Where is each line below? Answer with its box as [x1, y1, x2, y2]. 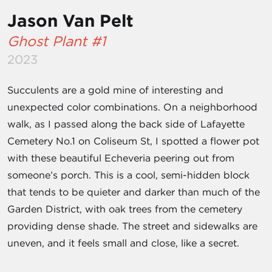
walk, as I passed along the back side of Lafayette [7, 117, 245, 130]
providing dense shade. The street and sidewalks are [7, 219, 257, 232]
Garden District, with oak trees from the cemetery [7, 202, 242, 215]
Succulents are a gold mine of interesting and [7, 83, 223, 96]
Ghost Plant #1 [7, 32, 106, 50]
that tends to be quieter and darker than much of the [7, 185, 260, 198]
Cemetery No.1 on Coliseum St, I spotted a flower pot [7, 134, 259, 147]
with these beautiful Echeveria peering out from [7, 151, 234, 164]
